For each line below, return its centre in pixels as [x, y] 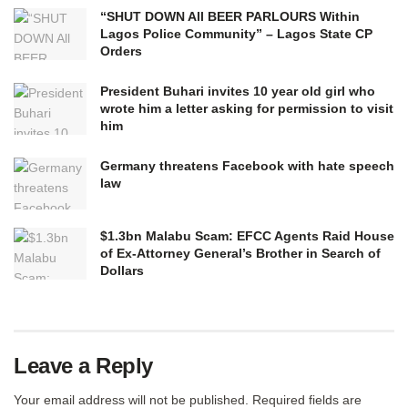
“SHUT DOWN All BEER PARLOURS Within [230, 16]
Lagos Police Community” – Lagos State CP [236, 33]
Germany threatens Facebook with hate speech [247, 165]
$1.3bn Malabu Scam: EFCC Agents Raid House [247, 235]
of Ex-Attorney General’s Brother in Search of [240, 253]
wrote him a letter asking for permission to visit [247, 108]
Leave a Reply [83, 365]
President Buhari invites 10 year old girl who [238, 91]
